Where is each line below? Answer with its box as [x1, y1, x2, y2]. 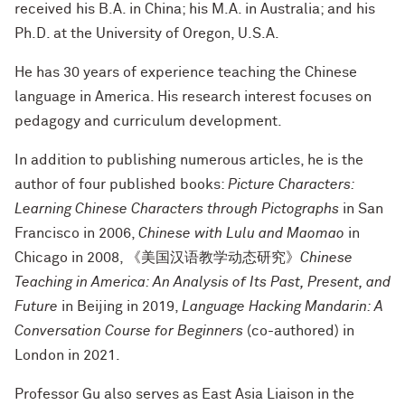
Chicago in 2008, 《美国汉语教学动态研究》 [14, 250, 300, 265]
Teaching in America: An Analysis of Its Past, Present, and [14, 275, 391, 289]
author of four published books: [14, 177, 228, 192]
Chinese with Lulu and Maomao [138, 226, 348, 240]
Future [14, 299, 58, 314]
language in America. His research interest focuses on [14, 89, 372, 104]
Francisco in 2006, [14, 226, 138, 240]
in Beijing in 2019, [58, 299, 182, 314]
